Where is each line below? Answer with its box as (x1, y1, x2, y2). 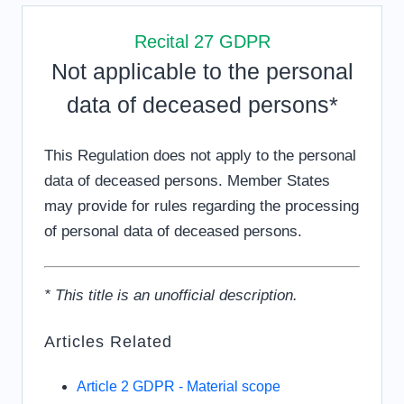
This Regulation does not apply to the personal (44, 147, 356, 164)
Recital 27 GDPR (133, 32, 271, 51)
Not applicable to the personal (50, 59, 353, 84)
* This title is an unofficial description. (44, 287, 298, 304)
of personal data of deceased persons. (44, 223, 302, 240)
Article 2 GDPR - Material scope (77, 379, 280, 394)
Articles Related (44, 333, 172, 351)
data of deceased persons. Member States (44, 172, 330, 189)
